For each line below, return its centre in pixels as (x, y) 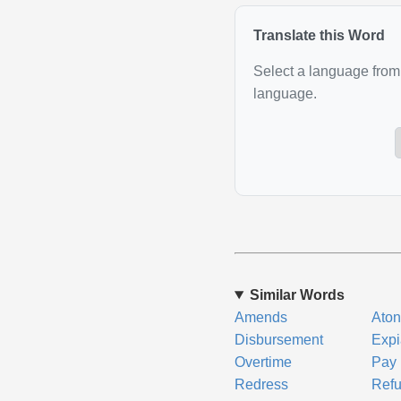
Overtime (263, 362)
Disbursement (278, 340)
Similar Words (297, 295)
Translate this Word (319, 35)
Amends (260, 317)
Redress (261, 384)
